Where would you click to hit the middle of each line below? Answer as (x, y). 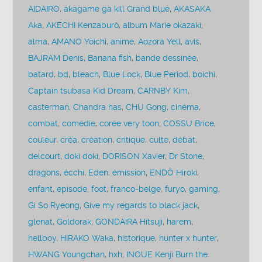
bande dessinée (166, 58)
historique (137, 238)
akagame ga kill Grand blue (117, 9)
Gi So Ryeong (54, 205)
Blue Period (167, 74)
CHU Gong (146, 107)
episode (72, 189)
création (97, 140)
